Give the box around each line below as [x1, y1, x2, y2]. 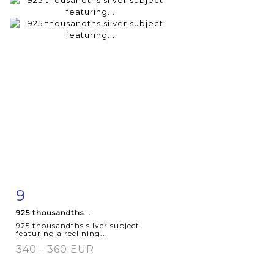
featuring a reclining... [16, 228, 108, 238]
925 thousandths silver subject [16, 220, 139, 230]
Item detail [28, 187, 81, 198]
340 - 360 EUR [16, 243, 94, 255]
